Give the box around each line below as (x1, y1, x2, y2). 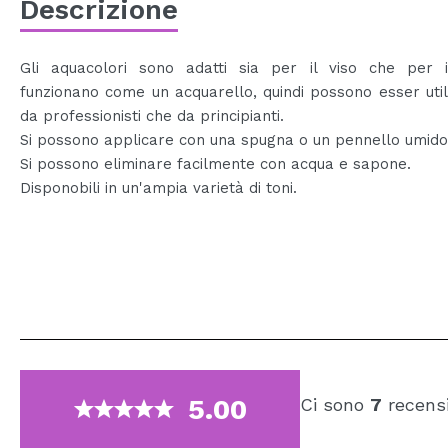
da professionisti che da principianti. (20, 106, 284, 125)
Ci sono (300, 393, 370, 415)
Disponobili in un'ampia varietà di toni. (20, 178, 297, 197)
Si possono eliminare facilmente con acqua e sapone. (20, 154, 411, 173)
